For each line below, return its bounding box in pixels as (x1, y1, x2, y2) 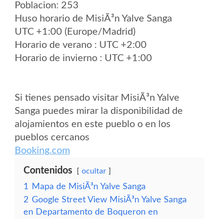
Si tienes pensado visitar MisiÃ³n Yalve (15, 93, 179, 103)
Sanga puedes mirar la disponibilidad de (15, 106, 183, 116)
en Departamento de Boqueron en (23, 208, 158, 216)
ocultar (82, 167, 106, 175)
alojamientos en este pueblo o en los (15, 119, 171, 129)
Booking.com (15, 146, 70, 155)
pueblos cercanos (15, 132, 89, 142)
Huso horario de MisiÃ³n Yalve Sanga (15, 14, 172, 23)
